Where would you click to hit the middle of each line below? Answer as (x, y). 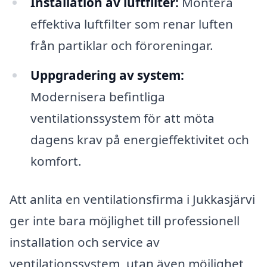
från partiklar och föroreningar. (122, 46)
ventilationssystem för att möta (122, 118)
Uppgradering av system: (107, 75)
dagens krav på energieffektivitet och (139, 140)
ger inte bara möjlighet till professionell (125, 220)
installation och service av (85, 242)
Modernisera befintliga (97, 97)
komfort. (56, 161)
